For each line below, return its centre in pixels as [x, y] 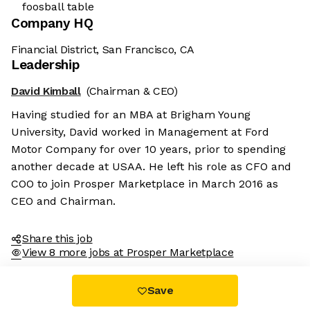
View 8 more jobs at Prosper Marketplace [128, 253]
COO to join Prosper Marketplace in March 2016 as [145, 184]
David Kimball [46, 91]
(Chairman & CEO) [132, 91]
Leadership [46, 65]
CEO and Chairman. [63, 201]
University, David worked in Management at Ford [140, 132]
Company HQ [52, 24]
